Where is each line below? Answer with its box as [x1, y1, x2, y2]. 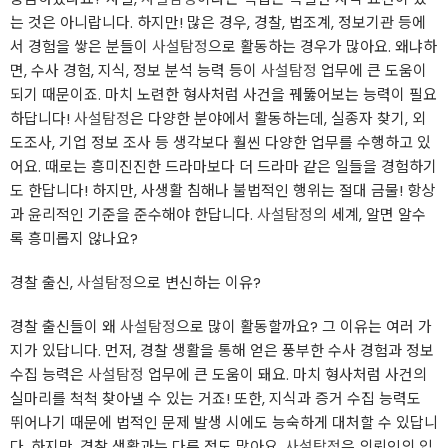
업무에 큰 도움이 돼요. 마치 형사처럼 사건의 [144, 364, 427, 385]
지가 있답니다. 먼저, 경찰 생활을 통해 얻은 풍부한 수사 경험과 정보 [10, 340, 434, 361]
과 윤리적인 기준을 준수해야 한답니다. [10, 204, 257, 225]
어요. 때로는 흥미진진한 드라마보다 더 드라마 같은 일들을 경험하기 [10, 156, 437, 177]
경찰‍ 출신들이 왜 [10, 316, 120, 337]
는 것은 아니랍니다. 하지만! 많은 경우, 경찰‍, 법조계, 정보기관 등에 [10, 12, 426, 33]
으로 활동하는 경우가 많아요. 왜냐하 [208, 36, 437, 57]
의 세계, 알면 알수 [313, 204, 426, 225]
